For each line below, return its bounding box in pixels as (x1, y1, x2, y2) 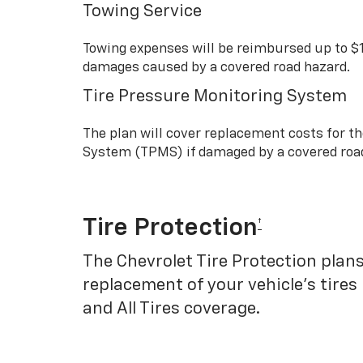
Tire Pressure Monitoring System (83, 88, 347, 105)
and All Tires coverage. (83, 300, 260, 318)
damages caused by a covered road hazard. (83, 60, 350, 75)
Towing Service (83, 2, 202, 20)
